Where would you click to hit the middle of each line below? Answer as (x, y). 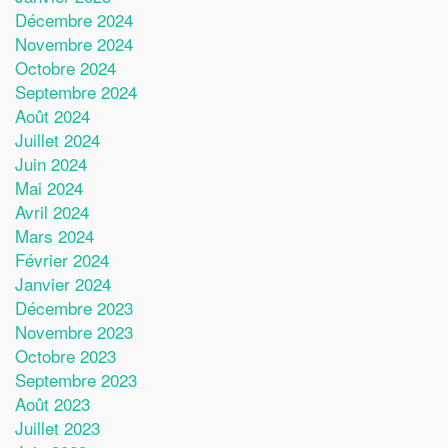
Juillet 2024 (57, 139)
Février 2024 (62, 259)
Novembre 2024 (74, 43)
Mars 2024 (54, 235)
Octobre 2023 (65, 355)
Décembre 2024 (74, 19)
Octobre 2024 (65, 67)
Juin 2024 (51, 163)
